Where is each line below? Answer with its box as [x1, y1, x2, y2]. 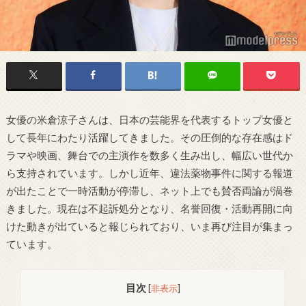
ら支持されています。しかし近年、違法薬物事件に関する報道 [5, 166, 293, 179]
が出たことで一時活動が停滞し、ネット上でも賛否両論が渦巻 [5, 184, 293, 197]
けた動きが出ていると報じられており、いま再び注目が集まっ [5, 219, 293, 232]
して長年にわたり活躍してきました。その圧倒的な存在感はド [5, 130, 293, 143]
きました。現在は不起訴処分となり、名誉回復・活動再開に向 [5, 201, 293, 214]
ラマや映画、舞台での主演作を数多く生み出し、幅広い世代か [5, 148, 293, 161]
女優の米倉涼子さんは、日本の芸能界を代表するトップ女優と [5, 113, 293, 126]
